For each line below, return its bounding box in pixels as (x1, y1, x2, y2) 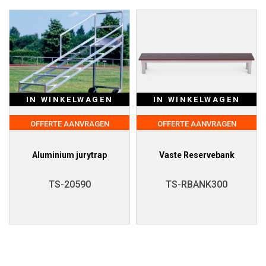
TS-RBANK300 (166, 179, 227, 191)
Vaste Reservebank (159, 150, 235, 160)
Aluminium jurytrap (32, 150, 107, 160)
